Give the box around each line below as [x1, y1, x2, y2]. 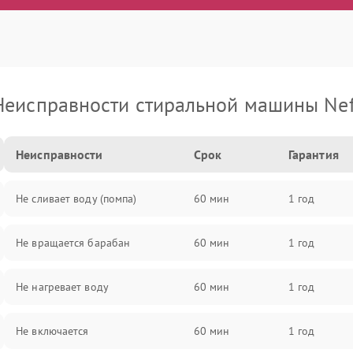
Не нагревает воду [16, 280, 109, 294]
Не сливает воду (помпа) [16, 191, 137, 206]
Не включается [16, 324, 89, 338]
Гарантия [288, 147, 339, 162]
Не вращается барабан [16, 236, 131, 250]
